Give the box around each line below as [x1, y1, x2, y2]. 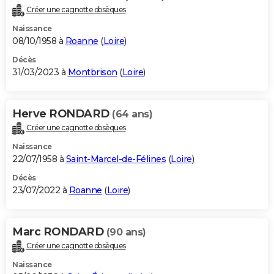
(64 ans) [112, 108, 152, 120]
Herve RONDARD [12, 107, 112, 121]
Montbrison [67, 67, 117, 78]
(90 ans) [106, 226, 146, 239]
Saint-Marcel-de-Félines [65, 154, 166, 165]
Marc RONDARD [12, 225, 106, 239]
